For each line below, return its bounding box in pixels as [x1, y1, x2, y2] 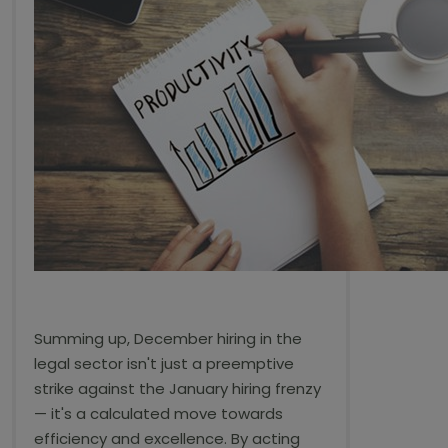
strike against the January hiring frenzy [34, 378, 321, 399]
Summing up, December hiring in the [34, 328, 302, 349]
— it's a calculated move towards [34, 403, 283, 424]
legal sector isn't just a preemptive [34, 353, 294, 374]
